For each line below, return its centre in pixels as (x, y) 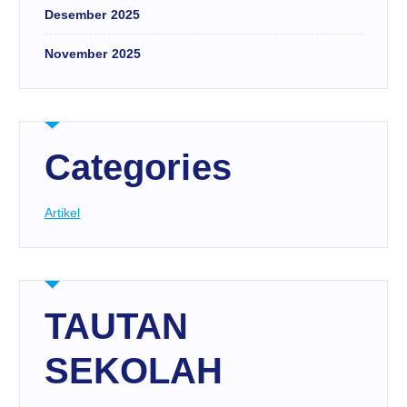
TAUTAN (116, 327)
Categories (138, 168)
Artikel (62, 213)
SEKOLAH (134, 371)
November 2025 (93, 54)
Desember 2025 (92, 15)
